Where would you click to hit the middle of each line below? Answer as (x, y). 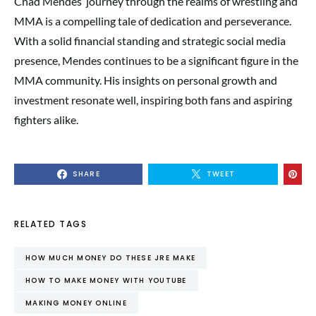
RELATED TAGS (50, 224)
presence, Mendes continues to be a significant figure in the (156, 60)
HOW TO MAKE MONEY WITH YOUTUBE (106, 280)
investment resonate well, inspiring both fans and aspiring (153, 100)
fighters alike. (46, 120)
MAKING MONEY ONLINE (76, 303)
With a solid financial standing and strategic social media (150, 41)
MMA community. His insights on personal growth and (146, 80)
